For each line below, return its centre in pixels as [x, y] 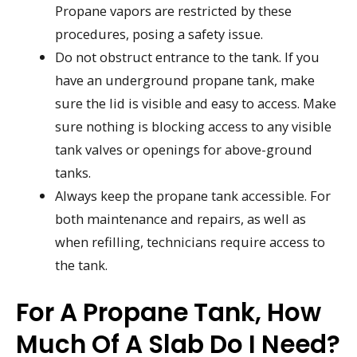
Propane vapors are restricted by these [174, 11]
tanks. [73, 173]
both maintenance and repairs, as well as [181, 219]
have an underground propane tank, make [185, 80]
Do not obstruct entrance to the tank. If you [188, 57]
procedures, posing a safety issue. [159, 34]
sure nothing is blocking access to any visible [194, 127]
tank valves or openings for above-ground [184, 150]
